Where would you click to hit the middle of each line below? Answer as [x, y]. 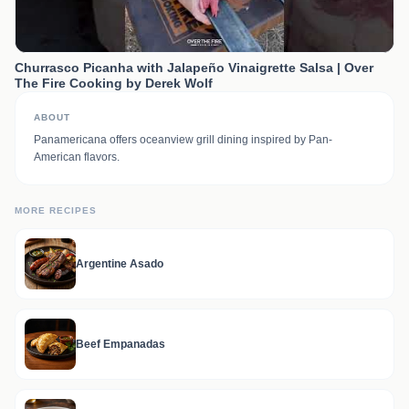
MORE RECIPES [56, 210]
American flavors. [77, 157]
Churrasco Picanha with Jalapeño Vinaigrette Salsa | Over [194, 68]
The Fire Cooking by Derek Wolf [114, 83]
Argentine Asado [120, 264]
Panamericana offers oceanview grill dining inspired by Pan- [183, 140]
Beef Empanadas [121, 344]
